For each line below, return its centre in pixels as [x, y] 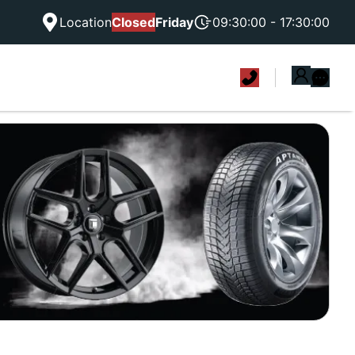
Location [86, 22]
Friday [174, 22]
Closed [134, 22]
